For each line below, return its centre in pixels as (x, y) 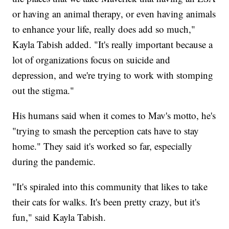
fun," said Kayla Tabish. (59, 217)
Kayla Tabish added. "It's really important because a (113, 44)
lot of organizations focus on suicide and (91, 59)
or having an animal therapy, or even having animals (114, 13)
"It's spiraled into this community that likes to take (110, 186)
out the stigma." (43, 90)
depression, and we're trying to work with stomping (113, 75)
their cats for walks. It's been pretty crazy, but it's (106, 201)
